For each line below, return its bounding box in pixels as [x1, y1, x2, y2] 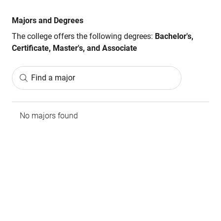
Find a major [31, 73, 75, 82]
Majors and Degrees [12, 16, 83, 25]
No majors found [20, 111, 78, 120]
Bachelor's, [153, 32, 193, 41]
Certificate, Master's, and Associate [12, 43, 137, 53]
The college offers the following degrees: [12, 32, 153, 41]
